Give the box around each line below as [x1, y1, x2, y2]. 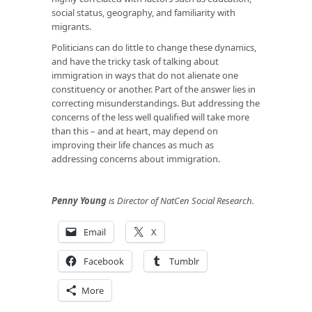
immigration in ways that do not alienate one [52, 68, 238, 81]
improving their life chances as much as [52, 138, 214, 151]
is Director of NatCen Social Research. [107, 194, 254, 207]
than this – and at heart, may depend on [52, 124, 218, 137]
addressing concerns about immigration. [52, 152, 220, 165]
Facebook [84, 254, 124, 267]
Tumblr [169, 254, 199, 267]
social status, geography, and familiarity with [52, 6, 235, 19]
